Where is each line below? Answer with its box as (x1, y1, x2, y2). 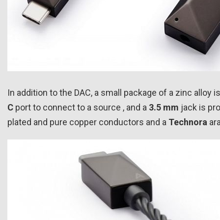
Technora (168, 116, 207, 127)
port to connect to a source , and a (13, 102, 149, 112)
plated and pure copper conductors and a (7, 116, 168, 127)
